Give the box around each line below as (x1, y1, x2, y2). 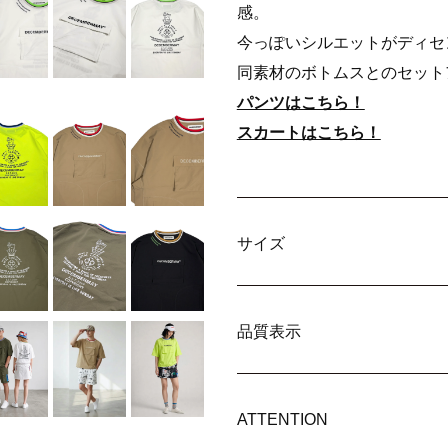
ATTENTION (236, 411, 328, 428)
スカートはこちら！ (236, 124, 381, 141)
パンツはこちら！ (236, 94, 365, 111)
